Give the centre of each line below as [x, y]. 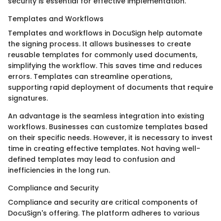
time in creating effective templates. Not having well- [104, 148]
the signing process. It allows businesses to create [99, 44]
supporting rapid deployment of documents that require [110, 87]
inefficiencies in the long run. [59, 170]
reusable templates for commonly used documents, [103, 55]
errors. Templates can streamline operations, [90, 76]
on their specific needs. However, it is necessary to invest [110, 137]
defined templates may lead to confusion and [92, 159]
